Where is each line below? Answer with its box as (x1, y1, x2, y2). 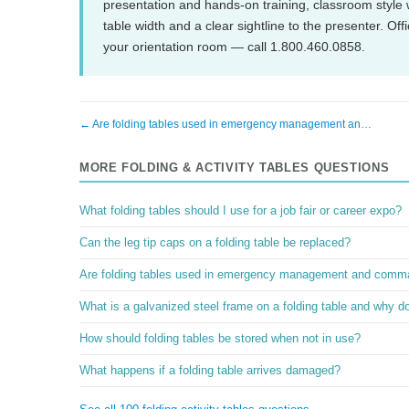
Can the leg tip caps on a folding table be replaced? (79, 236, 351, 249)
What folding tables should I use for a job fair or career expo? (79, 204, 402, 217)
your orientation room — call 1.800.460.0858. (103, 39, 365, 54)
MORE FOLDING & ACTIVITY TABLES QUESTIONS (79, 162, 390, 174)
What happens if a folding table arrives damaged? (79, 364, 341, 377)
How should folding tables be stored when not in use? (79, 332, 361, 345)
